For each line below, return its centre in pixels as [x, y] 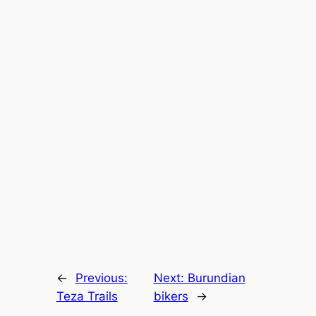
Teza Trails [87, 296]
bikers [171, 296]
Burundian [216, 278]
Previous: [101, 278]
